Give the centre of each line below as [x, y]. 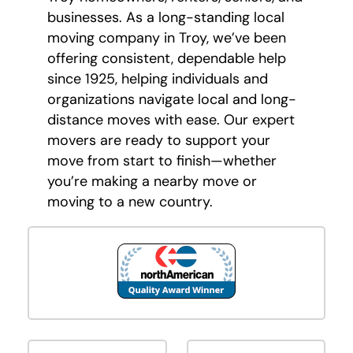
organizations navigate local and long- [172, 100]
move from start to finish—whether [162, 161]
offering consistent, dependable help [167, 59]
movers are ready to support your [159, 141]
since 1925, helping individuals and [158, 79]
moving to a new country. [130, 202]
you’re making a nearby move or [152, 182]
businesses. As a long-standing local [166, 18]
